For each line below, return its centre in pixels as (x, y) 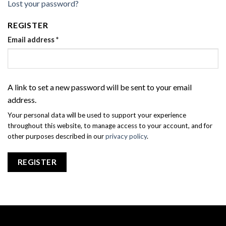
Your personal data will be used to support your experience (97, 115)
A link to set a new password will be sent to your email (100, 87)
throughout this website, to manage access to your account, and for (110, 126)
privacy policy (126, 136)
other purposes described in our (56, 136)
